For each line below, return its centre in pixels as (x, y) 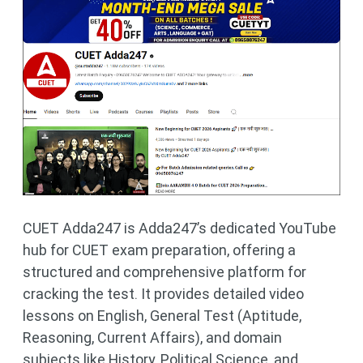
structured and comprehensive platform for (164, 272)
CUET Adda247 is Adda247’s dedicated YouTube (179, 228)
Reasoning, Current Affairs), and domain (152, 338)
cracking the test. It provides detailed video (163, 294)
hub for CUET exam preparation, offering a (159, 250)
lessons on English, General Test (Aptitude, (162, 316)
